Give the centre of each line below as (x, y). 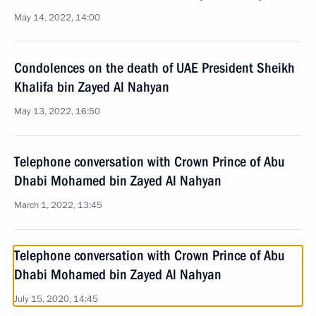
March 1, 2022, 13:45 (58, 205)
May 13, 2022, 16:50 (57, 111)
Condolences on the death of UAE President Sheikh (154, 68)
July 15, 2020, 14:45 (56, 299)
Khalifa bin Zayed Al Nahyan (92, 87)
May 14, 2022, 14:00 (57, 18)
